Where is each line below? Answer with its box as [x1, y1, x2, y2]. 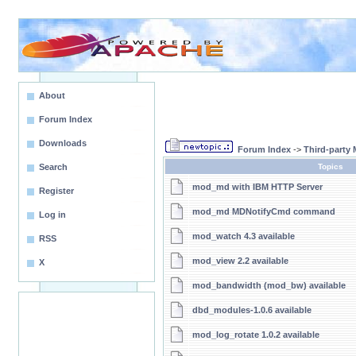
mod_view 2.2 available [192, 256, 288, 265]
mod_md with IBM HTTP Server [192, 182, 323, 192]
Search [39, 162, 68, 172]
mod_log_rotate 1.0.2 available [192, 330, 319, 339]
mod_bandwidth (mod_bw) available [192, 281, 346, 290]
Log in [39, 210, 66, 219]
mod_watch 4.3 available [192, 231, 295, 241]
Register [39, 186, 74, 195]
